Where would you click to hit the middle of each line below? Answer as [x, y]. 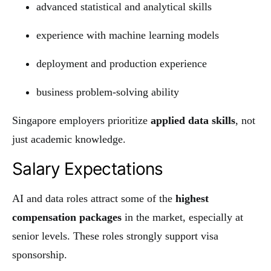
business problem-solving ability [108, 92]
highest [192, 198]
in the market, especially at [182, 217]
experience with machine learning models [128, 35]
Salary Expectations [88, 168]
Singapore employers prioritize [81, 120]
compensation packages [67, 217]
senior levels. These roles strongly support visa [115, 236]
